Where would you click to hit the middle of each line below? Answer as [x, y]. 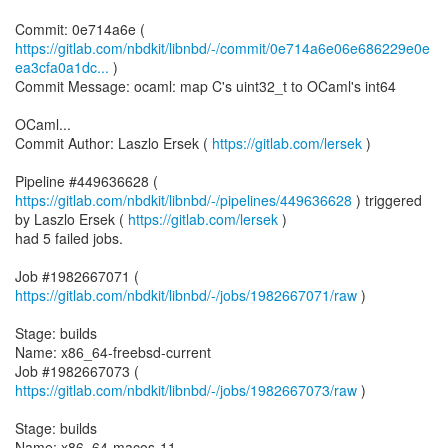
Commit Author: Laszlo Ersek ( [113, 143]
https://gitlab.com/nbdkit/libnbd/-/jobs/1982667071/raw [186, 295]
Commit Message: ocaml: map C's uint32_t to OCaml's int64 [205, 86]
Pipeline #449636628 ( [86, 181]
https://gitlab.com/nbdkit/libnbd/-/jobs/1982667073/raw [186, 390]
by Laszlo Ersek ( [71, 219]
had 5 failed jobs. [69, 238]
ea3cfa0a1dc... [62, 67]
